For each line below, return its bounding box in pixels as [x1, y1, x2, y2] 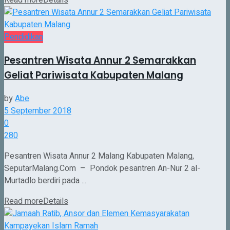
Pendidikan [4, 31, 43, 44]
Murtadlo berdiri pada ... [4, 174, 86, 187]
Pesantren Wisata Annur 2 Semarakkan [4, 53, 196, 68]
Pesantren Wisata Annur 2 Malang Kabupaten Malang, [4, 149, 194, 162]
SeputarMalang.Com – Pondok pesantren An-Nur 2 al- [4, 162, 200, 175]
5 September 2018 [4, 104, 71, 117]
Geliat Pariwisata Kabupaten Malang [4, 68, 183, 83]
